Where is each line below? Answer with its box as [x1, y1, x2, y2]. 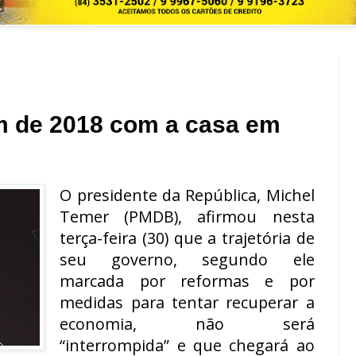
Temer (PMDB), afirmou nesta [60, 205, 315, 227]
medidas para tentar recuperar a [60, 291, 315, 313]
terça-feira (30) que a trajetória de [60, 226, 315, 249]
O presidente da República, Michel [60, 184, 315, 206]
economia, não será [60, 312, 315, 335]
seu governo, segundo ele [60, 248, 315, 270]
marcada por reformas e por [60, 269, 315, 292]
